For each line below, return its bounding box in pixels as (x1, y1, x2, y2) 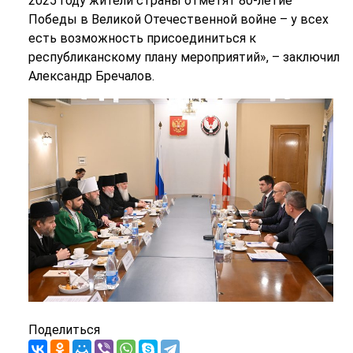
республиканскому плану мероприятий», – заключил (28, 50, 340, 65)
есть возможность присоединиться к (28, 31, 256, 46)
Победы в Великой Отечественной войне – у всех (28, 12, 329, 27)
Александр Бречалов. (28, 69, 154, 84)
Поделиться (28, 322, 100, 337)
